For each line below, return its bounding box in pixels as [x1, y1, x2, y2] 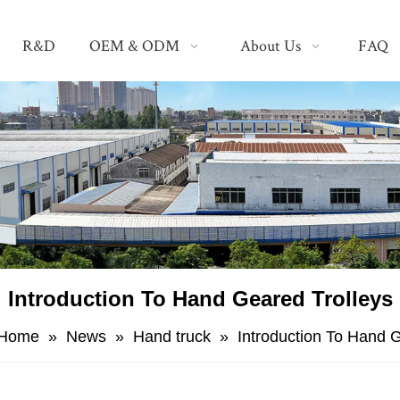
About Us [240, 36, 302, 56]
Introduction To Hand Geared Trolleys [7, 287, 393, 311]
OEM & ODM [88, 36, 179, 56]
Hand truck [133, 328, 211, 346]
